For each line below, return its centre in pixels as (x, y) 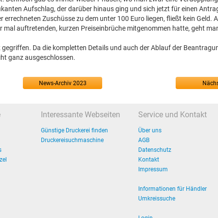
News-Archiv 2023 (63, 83)
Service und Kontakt (173, 115)
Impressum (153, 169)
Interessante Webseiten (81, 115)
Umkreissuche (157, 199)
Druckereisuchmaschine (72, 140)
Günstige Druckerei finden (74, 130)
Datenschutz (155, 150)
